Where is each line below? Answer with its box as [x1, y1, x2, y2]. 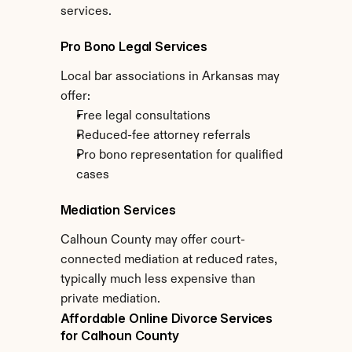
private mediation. [60, 293, 160, 306]
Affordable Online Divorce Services [60, 310, 273, 326]
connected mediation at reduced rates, [60, 254, 277, 266]
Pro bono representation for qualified [75, 149, 283, 162]
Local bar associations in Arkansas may [60, 71, 280, 83]
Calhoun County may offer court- [60, 234, 245, 247]
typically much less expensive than [60, 273, 255, 286]
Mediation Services [60, 202, 176, 218]
